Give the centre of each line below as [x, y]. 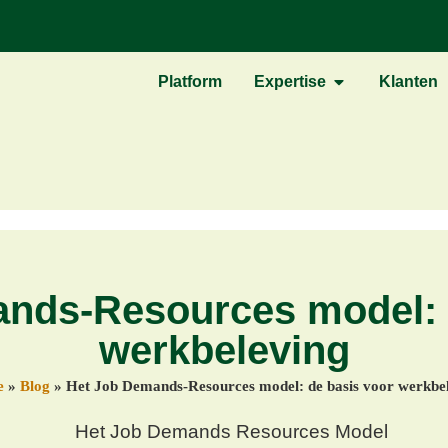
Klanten [408, 81]
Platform [190, 81]
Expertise [290, 81]
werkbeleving [224, 350]
